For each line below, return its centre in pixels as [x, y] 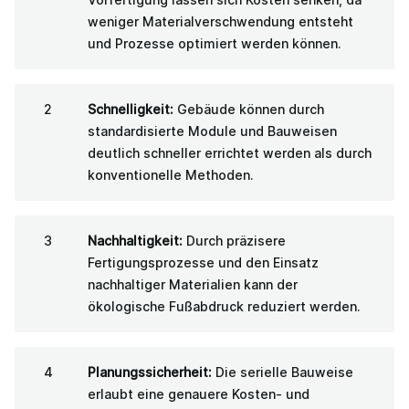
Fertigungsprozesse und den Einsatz [203, 262]
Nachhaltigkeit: [135, 240]
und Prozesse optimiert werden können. [215, 43]
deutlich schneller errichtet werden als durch [230, 152]
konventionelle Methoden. [171, 174]
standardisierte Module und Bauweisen [212, 131]
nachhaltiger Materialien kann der [193, 284]
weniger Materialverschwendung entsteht [220, 21]
